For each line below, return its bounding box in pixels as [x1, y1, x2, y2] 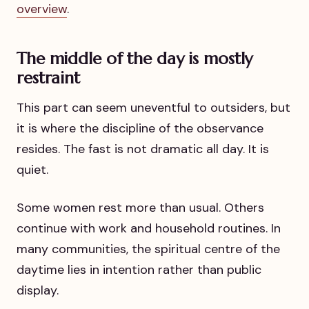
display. [17, 282, 59, 299]
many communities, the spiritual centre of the [17, 241, 280, 258]
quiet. [17, 161, 48, 179]
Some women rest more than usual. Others [17, 199, 264, 217]
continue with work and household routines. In [17, 220, 281, 237]
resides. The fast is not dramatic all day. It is [17, 141, 269, 158]
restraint [17, 67, 80, 88]
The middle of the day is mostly [17, 48, 253, 69]
